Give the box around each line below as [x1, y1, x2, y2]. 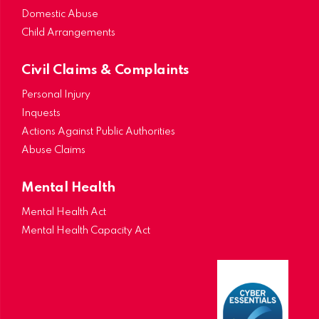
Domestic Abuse [21, 9, 98, 19]
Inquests [21, 108, 61, 118]
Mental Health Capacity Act [21, 226, 150, 236]
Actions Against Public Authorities [21, 127, 175, 137]
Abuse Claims [21, 145, 85, 155]
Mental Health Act [21, 207, 106, 217]
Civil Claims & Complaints [21, 64, 189, 77]
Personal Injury [21, 90, 90, 100]
